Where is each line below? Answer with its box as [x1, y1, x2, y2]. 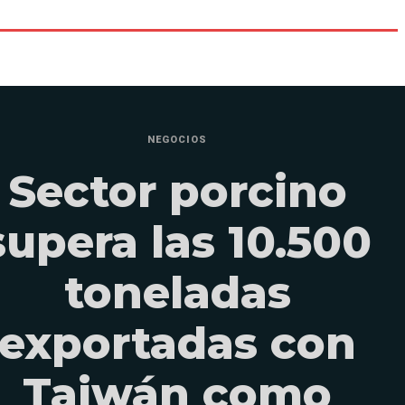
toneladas [63, 266, 291, 319]
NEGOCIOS [147, 133, 207, 146]
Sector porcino [7, 165, 347, 218]
